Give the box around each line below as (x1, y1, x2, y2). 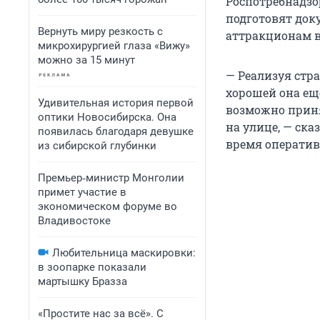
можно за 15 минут (38, 54, 135, 66)
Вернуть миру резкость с (38, 25, 163, 38)
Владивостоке (38, 214, 111, 227)
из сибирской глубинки (38, 139, 156, 152)
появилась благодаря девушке (38, 125, 194, 138)
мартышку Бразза (38, 275, 127, 288)
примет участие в (38, 186, 126, 199)
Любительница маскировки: (52, 246, 196, 259)
